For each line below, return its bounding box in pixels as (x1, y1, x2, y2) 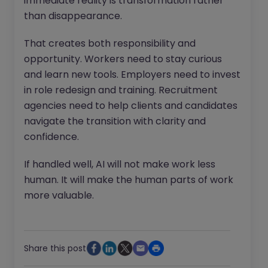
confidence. (24, 130, 79, 144)
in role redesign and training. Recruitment (24, 83, 218, 98)
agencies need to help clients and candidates (24, 99, 237, 113)
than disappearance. (24, 9, 122, 23)
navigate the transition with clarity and (24, 114, 206, 129)
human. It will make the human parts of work (24, 173, 233, 187)
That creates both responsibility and (24, 36, 196, 51)
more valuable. (24, 188, 94, 203)
